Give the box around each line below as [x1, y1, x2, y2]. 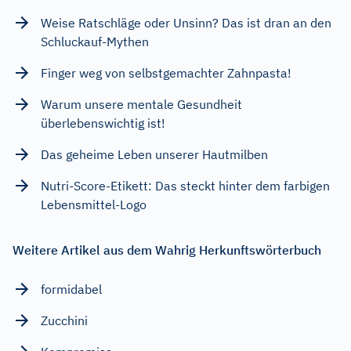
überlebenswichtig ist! [41, 115, 165, 131]
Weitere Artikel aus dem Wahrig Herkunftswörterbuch [13, 242, 321, 258]
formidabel [41, 281, 102, 297]
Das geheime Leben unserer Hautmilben [41, 147, 268, 162]
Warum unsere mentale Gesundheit [41, 96, 242, 112]
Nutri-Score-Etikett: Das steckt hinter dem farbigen [41, 178, 330, 194]
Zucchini [41, 313, 88, 328]
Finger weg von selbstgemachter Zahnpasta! [41, 65, 291, 81]
